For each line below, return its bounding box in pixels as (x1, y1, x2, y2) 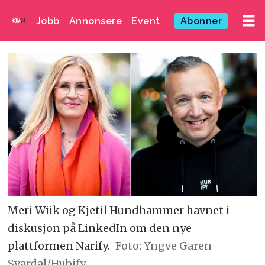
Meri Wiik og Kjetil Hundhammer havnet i (8, 203, 230, 217)
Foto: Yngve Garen (115, 238, 212, 253)
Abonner (180, 15, 222, 27)
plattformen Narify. (8, 238, 110, 253)
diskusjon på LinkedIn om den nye (8, 221, 192, 235)
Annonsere (69, 15, 122, 27)
